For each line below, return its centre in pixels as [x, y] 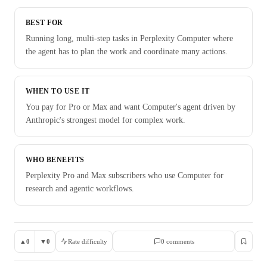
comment [178, 241]
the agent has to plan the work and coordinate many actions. [127, 52]
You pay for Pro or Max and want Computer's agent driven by [131, 107]
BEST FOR [44, 23]
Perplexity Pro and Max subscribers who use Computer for [125, 176]
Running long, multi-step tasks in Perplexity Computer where [129, 38]
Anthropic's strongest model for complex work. [105, 120]
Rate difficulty [88, 241]
